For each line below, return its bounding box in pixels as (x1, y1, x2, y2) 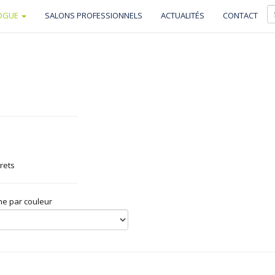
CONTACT (223, 10, 258, 21)
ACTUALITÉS (161, 10, 204, 21)
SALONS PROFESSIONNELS (45, 10, 142, 21)
